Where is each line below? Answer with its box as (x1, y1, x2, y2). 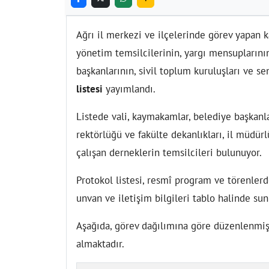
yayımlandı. (103, 82, 156, 95)
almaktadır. (76, 237, 124, 250)
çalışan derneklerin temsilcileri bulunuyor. (76, 145, 262, 159)
